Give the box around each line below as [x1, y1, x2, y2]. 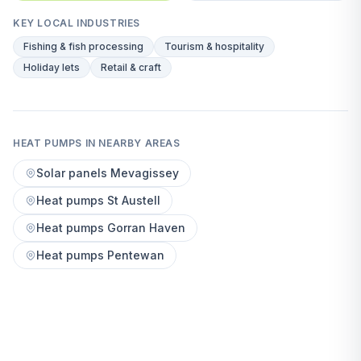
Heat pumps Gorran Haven [36, 221, 185, 234]
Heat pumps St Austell [36, 193, 160, 207]
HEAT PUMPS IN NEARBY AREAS [13, 137, 180, 149]
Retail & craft [101, 61, 161, 73]
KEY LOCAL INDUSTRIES [13, 17, 140, 29]
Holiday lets [23, 61, 80, 73]
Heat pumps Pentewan [36, 248, 164, 262]
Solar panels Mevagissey [36, 166, 179, 180]
